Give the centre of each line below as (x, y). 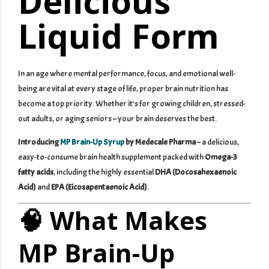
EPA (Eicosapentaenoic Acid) (99, 187)
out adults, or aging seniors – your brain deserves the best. (117, 119)
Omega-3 (221, 157)
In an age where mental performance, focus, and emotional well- (127, 74)
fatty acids (36, 172)
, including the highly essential (104, 172)
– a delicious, (217, 142)
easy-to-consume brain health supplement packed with (111, 157)
